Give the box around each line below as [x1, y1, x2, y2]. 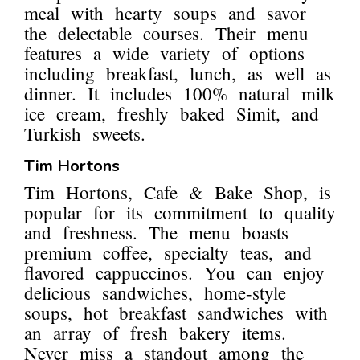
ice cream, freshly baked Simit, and [24, 101, 319, 126]
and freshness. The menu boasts [24, 220, 288, 245]
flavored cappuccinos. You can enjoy [24, 260, 325, 285]
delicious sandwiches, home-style [24, 280, 286, 305]
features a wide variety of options [24, 41, 305, 66]
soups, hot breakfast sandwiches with [24, 301, 328, 325]
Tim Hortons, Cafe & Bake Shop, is [24, 180, 331, 205]
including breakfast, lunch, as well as [24, 61, 331, 86]
